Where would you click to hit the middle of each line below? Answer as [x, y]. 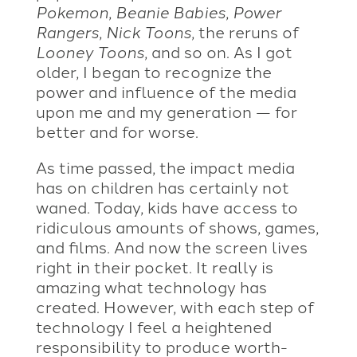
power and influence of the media [166, 90]
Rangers [67, 31]
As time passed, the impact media [165, 166]
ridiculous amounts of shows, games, [177, 226]
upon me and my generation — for [166, 110]
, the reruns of [245, 31]
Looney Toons [90, 51]
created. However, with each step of [175, 306]
